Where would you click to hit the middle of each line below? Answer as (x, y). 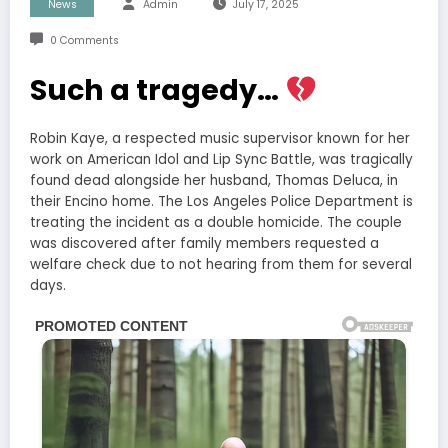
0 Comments (84, 41)
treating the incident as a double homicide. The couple (216, 223)
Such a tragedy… (157, 90)
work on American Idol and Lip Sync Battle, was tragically (221, 160)
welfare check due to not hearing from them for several (221, 265)
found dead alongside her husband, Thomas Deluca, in (214, 181)
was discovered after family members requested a (204, 244)
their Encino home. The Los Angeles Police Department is (221, 202)
